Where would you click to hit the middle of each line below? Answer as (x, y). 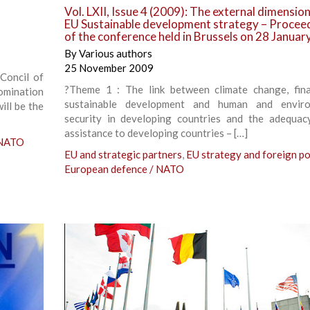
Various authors (115, 53)
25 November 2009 (109, 67)
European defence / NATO (124, 168)
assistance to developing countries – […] (156, 133)
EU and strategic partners (123, 154)
